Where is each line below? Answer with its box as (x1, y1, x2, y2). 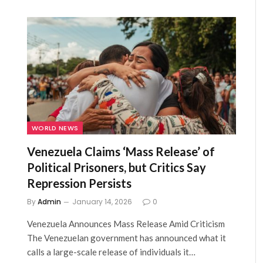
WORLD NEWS (32, 123, 79, 133)
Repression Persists (27, 176, 131, 191)
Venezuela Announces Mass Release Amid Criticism (27, 218, 225, 230)
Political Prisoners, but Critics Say (27, 160, 206, 175)
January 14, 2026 (72, 197, 132, 207)
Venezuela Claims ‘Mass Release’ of (27, 144, 215, 159)
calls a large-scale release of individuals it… (27, 247, 195, 258)
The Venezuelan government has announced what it (27, 232, 226, 244)
